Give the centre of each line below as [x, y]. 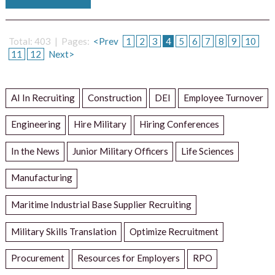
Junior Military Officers [120, 151]
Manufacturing [41, 178]
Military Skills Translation [64, 231]
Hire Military [100, 124]
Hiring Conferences [179, 124]
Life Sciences [207, 151]
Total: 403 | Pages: [50, 41]
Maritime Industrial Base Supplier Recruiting [101, 205]
